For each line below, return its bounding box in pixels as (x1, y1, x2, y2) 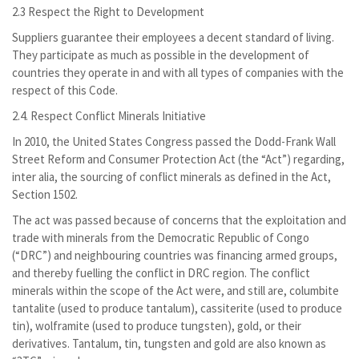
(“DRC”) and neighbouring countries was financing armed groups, (12, 248, 337, 263)
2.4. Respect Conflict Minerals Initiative (12, 108, 206, 123)
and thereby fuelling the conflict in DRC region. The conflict (12, 265, 310, 280)
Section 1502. (12, 187, 78, 202)
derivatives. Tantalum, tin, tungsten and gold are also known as (12, 336, 326, 351)
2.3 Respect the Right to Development (12, 4, 204, 19)
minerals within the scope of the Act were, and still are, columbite (12, 283, 339, 298)
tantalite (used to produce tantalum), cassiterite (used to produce (12, 301, 342, 316)
